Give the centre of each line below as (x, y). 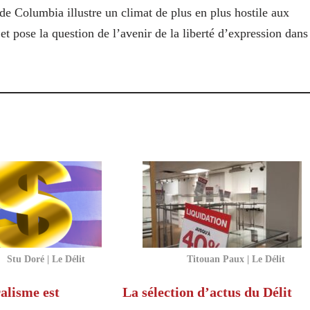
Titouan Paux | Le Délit (236, 258)
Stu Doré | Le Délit (46, 258)
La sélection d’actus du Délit (207, 292)
